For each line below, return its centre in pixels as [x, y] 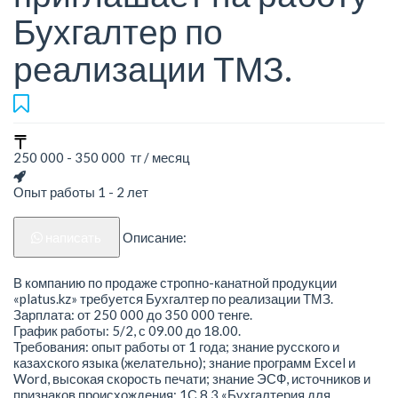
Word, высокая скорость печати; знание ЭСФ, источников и [192, 378]
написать [74, 238]
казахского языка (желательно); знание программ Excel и [184, 362]
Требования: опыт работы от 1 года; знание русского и [176, 346]
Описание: [154, 238]
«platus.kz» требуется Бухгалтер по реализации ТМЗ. [173, 298]
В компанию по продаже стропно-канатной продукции [175, 282]
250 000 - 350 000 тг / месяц [102, 158]
